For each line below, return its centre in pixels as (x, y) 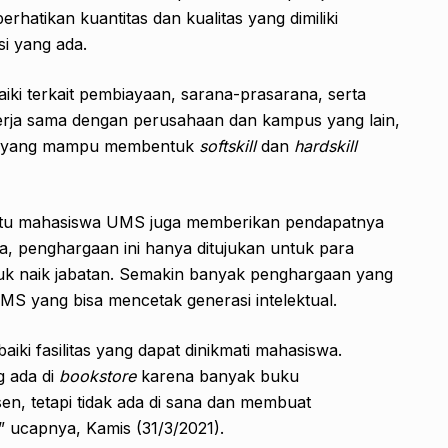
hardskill (325, 146)
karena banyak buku (220, 376)
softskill (227, 146)
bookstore (100, 376)
